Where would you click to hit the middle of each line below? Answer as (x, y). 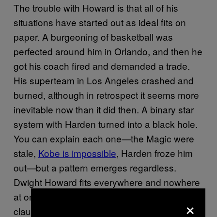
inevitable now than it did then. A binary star (104, 109)
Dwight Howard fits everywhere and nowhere (107, 182)
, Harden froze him (155, 153)
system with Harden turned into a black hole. (106, 124)
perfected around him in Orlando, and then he (108, 51)
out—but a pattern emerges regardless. (95, 167)
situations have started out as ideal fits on (100, 22)
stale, (26, 153)
